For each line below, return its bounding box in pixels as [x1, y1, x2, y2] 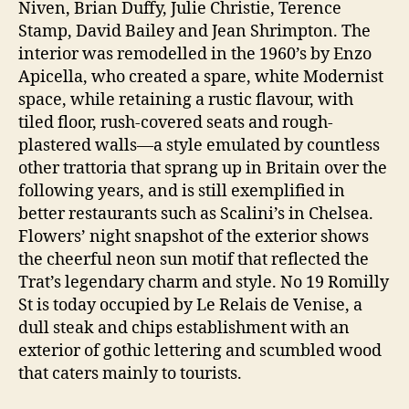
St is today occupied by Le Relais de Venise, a [18, 294, 362, 316]
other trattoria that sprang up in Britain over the [18, 157, 387, 179]
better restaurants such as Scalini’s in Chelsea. [18, 203, 373, 225]
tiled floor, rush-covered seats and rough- [18, 111, 333, 133]
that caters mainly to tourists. [18, 362, 242, 384]
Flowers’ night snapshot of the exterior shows [18, 225, 369, 247]
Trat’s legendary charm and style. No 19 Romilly [18, 271, 389, 293]
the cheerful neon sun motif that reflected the [18, 248, 369, 270]
